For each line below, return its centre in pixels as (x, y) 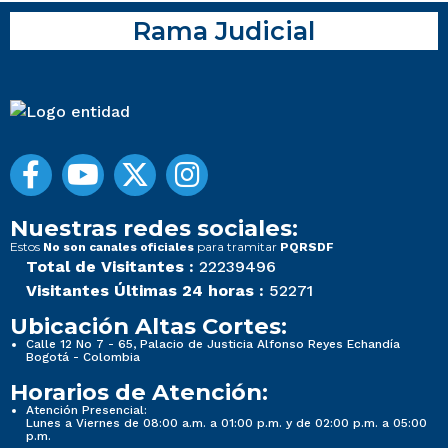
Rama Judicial (224, 31)
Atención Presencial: (86, 410)
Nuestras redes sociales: (154, 228)
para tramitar (237, 247)
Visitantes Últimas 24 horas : (145, 291)
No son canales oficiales (118, 247)
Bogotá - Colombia (83, 357)
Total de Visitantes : (110, 267)
